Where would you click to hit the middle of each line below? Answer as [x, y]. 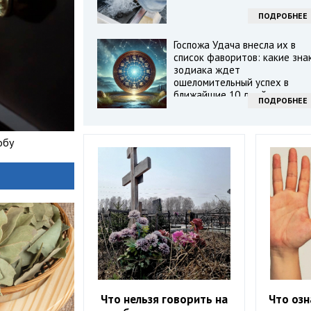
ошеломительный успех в [231, 82]
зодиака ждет [207, 70]
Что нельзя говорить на [165, 300]
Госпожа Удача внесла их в [234, 45]
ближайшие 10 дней [220, 95]
